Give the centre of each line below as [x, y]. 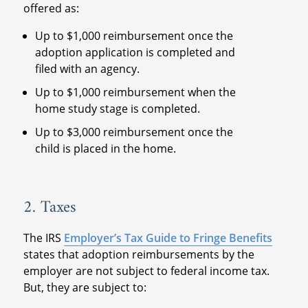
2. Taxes [49, 207]
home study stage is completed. [118, 108]
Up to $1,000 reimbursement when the [136, 92]
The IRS [43, 238]
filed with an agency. [88, 68]
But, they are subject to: [85, 287]
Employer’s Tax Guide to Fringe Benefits [168, 238]
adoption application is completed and [135, 52]
